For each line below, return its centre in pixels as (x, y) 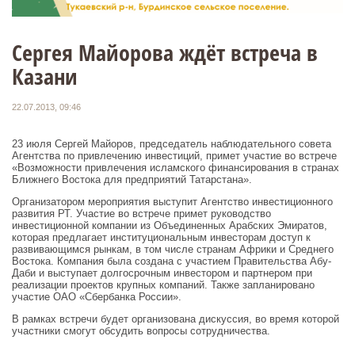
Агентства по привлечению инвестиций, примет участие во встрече (174, 156)
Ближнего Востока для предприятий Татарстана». (132, 180)
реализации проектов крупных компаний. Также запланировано (163, 285)
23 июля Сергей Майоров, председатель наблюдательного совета (172, 144)
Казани (45, 76)
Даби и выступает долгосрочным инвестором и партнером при (162, 273)
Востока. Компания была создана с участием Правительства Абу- (172, 261)
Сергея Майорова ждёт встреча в (165, 52)
